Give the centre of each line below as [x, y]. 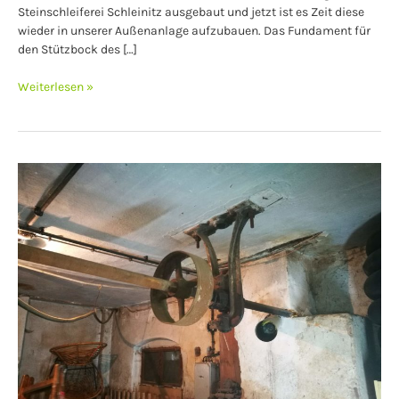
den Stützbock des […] [77, 49]
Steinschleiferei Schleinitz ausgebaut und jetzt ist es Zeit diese [191, 12]
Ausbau [38, 171]
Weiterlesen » [56, 86]
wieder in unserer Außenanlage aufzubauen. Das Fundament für [194, 30]
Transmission [55, 208]
